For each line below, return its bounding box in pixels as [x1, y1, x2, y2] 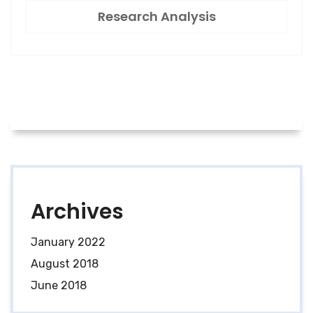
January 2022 [31, 235, 105, 249]
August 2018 [31, 257, 99, 271]
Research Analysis [97, 7, 216, 25]
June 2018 [31, 279, 87, 293]
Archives [31, 197, 124, 227]
